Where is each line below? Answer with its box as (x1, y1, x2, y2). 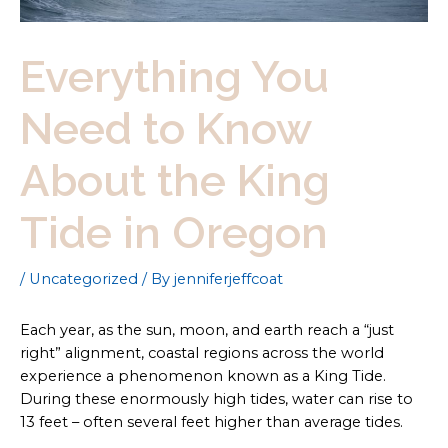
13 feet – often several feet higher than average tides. (20, 413, 403, 432)
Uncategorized (29, 270, 138, 289)
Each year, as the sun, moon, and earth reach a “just (20, 321, 394, 340)
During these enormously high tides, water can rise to (20, 390, 413, 409)
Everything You (20, 51, 329, 103)
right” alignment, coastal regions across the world (20, 344, 384, 363)
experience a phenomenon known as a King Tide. (20, 367, 386, 386)
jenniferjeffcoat (174, 270, 283, 289)
